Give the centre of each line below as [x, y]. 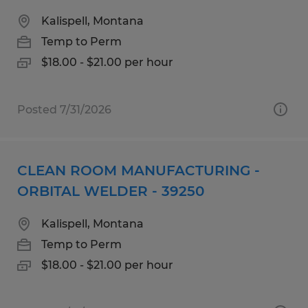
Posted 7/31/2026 [64, 109]
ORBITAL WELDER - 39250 [111, 191]
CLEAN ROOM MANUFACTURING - [139, 170]
